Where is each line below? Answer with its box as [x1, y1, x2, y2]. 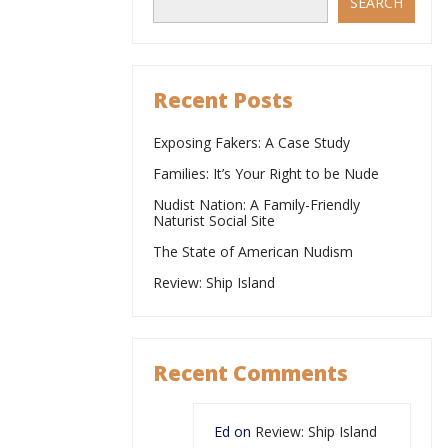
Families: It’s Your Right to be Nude [153, 163, 379, 183]
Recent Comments [153, 359, 348, 388]
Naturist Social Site [153, 210, 275, 230]
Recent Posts [153, 86, 293, 115]
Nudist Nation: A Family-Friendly [153, 194, 360, 214]
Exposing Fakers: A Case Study [153, 132, 350, 152]
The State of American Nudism [153, 241, 353, 261]
